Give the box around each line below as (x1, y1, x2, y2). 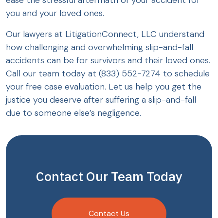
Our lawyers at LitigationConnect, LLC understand (6, 28, 204, 40)
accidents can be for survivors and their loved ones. (6, 54, 210, 66)
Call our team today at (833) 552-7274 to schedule (6, 68, 210, 79)
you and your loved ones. (6, 7, 104, 19)
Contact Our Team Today (36, 167, 182, 184)
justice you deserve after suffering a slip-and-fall (6, 94, 196, 106)
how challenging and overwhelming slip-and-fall (6, 41, 193, 53)
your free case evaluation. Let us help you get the (6, 81, 201, 92)
